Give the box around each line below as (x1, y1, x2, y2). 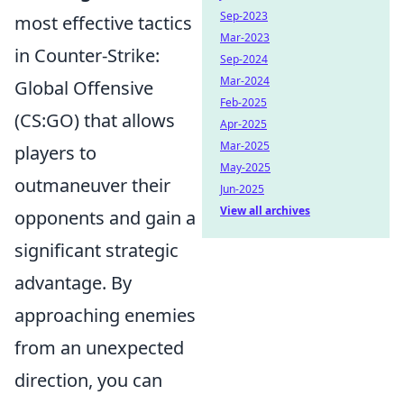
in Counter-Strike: (14, 43, 160, 68)
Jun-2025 (220, 181, 264, 197)
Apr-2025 (220, 116, 267, 132)
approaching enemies (14, 303, 196, 327)
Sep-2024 (220, 51, 268, 67)
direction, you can (14, 368, 162, 392)
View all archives (220, 203, 310, 218)
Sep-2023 (220, 8, 268, 23)
